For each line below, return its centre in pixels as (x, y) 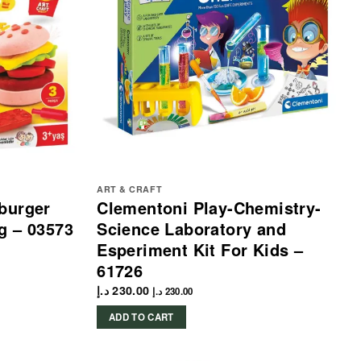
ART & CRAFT (130, 189)
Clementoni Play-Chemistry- (209, 208)
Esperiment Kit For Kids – (200, 250)
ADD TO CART (141, 317)
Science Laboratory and (191, 229)
